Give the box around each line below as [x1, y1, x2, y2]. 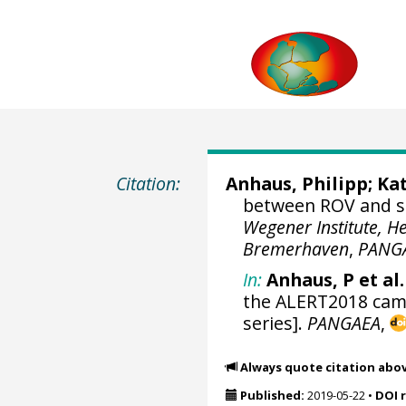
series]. [243, 310, 308, 335]
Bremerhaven [243, 237, 350, 261]
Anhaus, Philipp [225, 171, 368, 196]
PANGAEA [307, 310, 382, 335]
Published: [239, 387, 304, 403]
